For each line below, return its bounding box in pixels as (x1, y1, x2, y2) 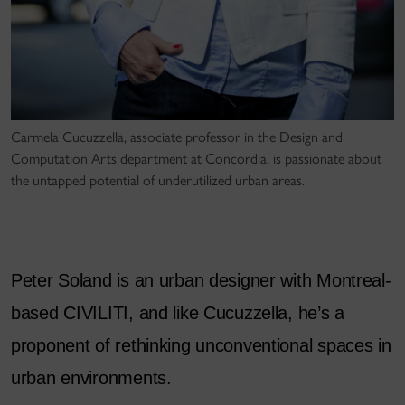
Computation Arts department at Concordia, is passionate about (11, 150, 381, 168)
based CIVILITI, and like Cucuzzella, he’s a (11, 303, 344, 324)
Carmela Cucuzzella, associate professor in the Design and (11, 128, 343, 146)
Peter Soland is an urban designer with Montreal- (11, 270, 391, 291)
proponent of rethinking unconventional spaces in (11, 335, 391, 356)
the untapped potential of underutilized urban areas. (11, 172, 305, 190)
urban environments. (11, 368, 172, 389)
